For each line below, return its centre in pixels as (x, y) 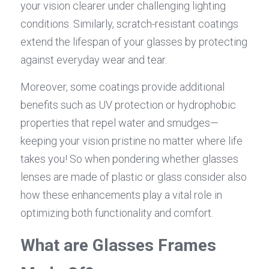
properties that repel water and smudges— (119, 123)
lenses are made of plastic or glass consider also (134, 177)
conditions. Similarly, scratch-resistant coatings (129, 24)
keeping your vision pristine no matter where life (131, 141)
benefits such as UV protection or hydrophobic (128, 105)
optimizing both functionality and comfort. (117, 213)
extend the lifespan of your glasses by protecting (134, 42)
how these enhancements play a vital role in (121, 195)
